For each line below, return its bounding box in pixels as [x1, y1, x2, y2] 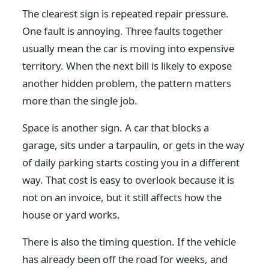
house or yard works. [22, 208, 121, 222]
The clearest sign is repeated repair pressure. [22, 7, 229, 20]
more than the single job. [22, 94, 138, 107]
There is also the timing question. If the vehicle [22, 235, 237, 249]
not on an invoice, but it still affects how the [22, 190, 222, 204]
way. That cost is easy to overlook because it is [22, 173, 235, 187]
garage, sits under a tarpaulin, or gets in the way [22, 138, 245, 152]
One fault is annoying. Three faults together [22, 24, 223, 38]
